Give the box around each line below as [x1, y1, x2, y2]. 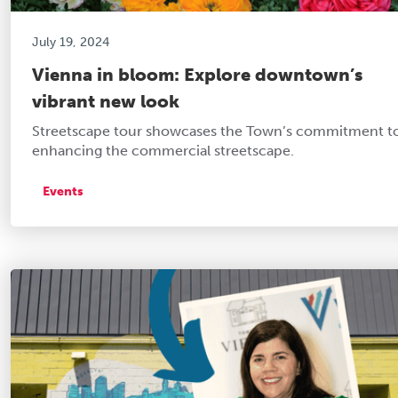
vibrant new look [32, 90, 179, 112]
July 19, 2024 [32, 34, 109, 50]
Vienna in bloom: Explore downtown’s [32, 63, 362, 85]
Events [43, 183, 84, 199]
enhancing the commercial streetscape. [32, 141, 294, 159]
